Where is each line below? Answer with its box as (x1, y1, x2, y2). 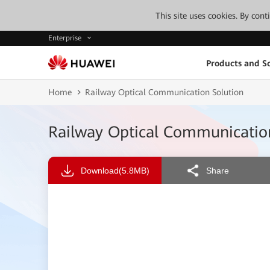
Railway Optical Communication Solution (85, 87, 243, 97)
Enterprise (48, 34, 84, 43)
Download (81, 165, 119, 175)
